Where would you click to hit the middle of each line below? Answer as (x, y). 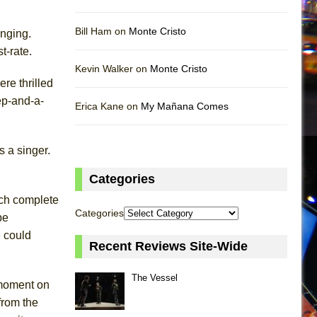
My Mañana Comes (185, 106)
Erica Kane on (108, 106)
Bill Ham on (102, 31)
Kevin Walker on (113, 68)
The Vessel (155, 277)
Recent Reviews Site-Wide (168, 246)
